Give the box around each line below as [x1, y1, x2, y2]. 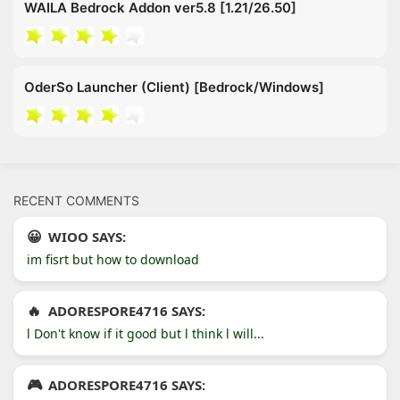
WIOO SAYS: [48, 227, 126, 246]
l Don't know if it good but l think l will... [27, 324, 264, 342]
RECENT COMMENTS [13, 192, 139, 208]
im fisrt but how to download [27, 250, 199, 268]
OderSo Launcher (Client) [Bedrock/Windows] [24, 78, 324, 96]
